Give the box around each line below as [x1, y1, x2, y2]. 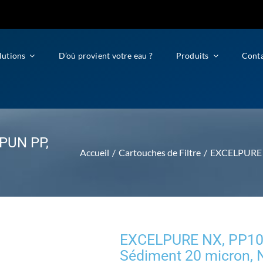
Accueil [80, 147, 109, 158]
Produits [176, 50, 209, 60]
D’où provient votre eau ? [58, 50, 153, 60]
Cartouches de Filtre [119, 147, 201, 158]
